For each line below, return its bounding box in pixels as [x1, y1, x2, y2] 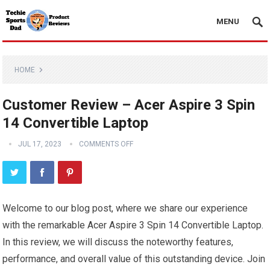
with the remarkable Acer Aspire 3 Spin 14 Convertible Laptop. [2, 219, 264, 231]
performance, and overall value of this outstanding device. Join [2, 253, 266, 265]
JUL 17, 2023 [18, 140, 62, 148]
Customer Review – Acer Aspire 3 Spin [2, 96, 256, 113]
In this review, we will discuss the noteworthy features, [2, 236, 234, 248]
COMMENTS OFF [79, 140, 134, 148]
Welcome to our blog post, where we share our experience [2, 202, 248, 214]
